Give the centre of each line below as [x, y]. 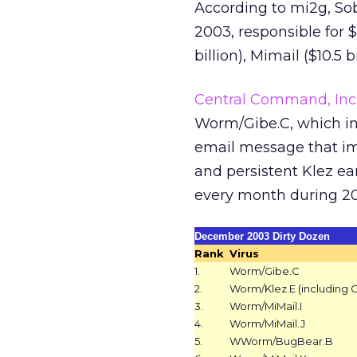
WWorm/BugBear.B [281, 341]
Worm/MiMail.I [266, 306]
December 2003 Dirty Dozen [262, 236]
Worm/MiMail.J [267, 324]
